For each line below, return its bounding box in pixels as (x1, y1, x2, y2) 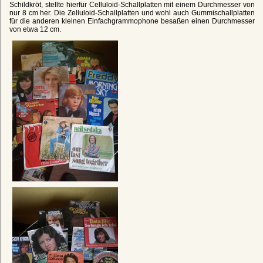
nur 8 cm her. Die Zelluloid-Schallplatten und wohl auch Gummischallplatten (9, 8, 255, 17)
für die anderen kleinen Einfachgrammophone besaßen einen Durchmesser (9, 16, 255, 25)
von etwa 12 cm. (9, 25, 61, 33)
